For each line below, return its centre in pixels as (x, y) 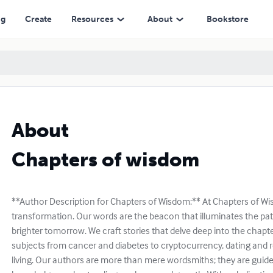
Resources (92, 19)
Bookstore (227, 19)
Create (38, 19)
